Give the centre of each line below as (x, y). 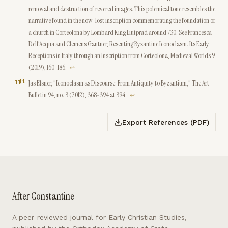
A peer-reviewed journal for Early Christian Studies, (99, 217)
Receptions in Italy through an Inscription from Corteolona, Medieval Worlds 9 (122, 55)
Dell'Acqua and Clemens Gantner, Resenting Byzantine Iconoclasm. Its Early (119, 44)
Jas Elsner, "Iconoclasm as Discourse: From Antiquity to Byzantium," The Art (119, 83)
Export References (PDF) (166, 122)
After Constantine (43, 196)
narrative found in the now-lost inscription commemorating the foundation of (122, 20)
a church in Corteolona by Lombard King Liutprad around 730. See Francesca (120, 32)
